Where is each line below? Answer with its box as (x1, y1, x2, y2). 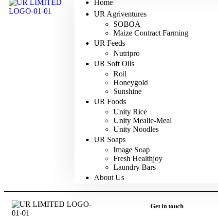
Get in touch (150, 202, 183, 210)
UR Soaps (94, 135, 126, 144)
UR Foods (94, 97, 127, 106)
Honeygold (113, 78, 148, 87)
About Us (94, 173, 125, 182)
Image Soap (113, 145, 150, 154)
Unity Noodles (113, 125, 159, 133)
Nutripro (113, 49, 140, 57)
